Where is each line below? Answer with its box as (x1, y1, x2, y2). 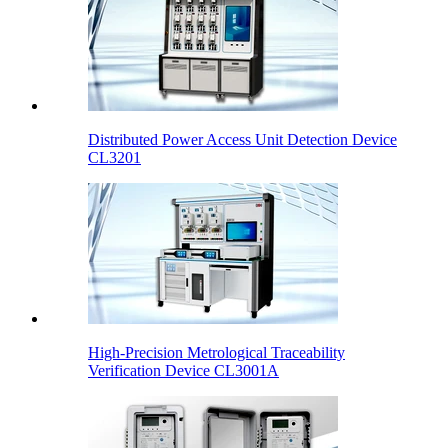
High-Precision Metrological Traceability (88, 344, 345, 362)
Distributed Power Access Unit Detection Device (88, 131, 397, 149)
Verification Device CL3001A (88, 362, 279, 380)
